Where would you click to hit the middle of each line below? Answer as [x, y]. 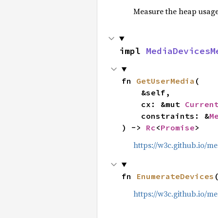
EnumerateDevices [175, 176]
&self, [131, 92]
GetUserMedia [165, 81]
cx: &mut [163, 104]
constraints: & [175, 116]
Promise [177, 127]
